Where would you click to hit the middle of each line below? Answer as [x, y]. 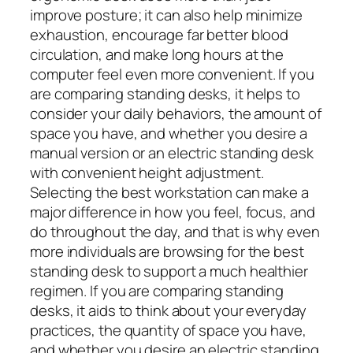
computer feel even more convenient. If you [172, 74]
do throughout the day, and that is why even [175, 231]
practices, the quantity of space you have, [168, 330]
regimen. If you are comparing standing [157, 290]
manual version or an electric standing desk [172, 152]
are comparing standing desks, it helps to [165, 93]
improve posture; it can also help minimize [166, 15]
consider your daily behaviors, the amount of [176, 113]
